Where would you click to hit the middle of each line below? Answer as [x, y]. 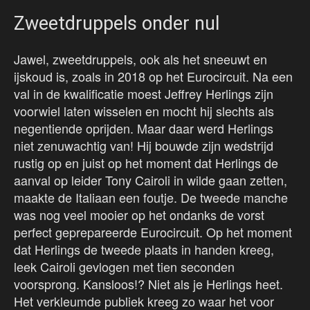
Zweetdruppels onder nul [117, 24]
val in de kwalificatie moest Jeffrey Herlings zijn [144, 94]
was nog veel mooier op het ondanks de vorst [139, 215]
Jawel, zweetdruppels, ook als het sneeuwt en [140, 59]
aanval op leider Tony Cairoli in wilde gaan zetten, [151, 180]
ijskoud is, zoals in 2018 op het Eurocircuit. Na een [153, 76]
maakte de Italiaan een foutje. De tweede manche [151, 198]
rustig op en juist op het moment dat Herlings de [146, 163]
